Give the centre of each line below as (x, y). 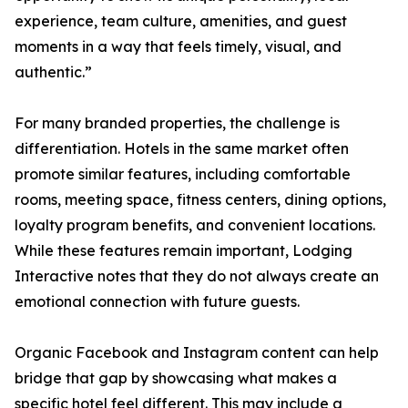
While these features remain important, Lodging (184, 250)
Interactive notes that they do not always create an (197, 276)
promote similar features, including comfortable (183, 174)
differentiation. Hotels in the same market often (182, 148)
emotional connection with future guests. (157, 301)
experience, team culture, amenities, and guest (181, 21)
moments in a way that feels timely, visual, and (178, 46)
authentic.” (53, 72)
